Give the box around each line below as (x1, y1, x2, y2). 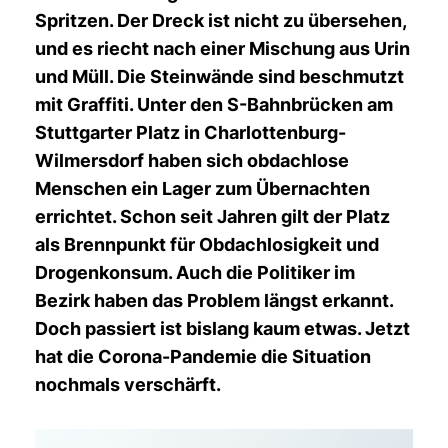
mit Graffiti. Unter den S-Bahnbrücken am (35, 94, 393, 115)
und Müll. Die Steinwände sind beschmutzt (35, 66, 404, 87)
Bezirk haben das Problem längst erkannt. (35, 290, 393, 311)
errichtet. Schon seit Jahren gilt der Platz (35, 206, 390, 227)
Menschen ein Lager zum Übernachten (35, 178, 370, 199)
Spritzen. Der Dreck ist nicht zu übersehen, (35, 10, 406, 31)
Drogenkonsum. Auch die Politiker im (35, 262, 355, 283)
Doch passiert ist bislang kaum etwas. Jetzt (35, 318, 410, 339)
